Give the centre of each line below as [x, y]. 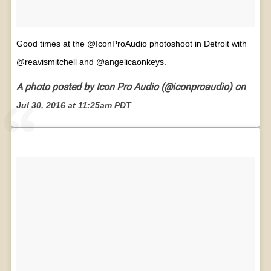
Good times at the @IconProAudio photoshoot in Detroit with [131, 43]
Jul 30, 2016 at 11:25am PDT [73, 106]
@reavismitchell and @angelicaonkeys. [91, 61]
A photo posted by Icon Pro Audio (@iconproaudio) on [131, 87]
